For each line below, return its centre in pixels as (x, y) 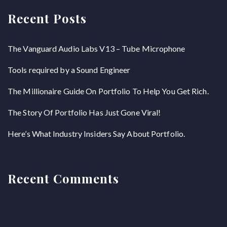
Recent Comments (63, 178)
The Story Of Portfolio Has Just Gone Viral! (84, 112)
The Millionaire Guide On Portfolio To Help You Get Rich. (108, 91)
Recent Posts (47, 18)
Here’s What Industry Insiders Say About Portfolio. (96, 134)
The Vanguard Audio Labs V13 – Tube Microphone (97, 48)
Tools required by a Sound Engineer (69, 70)
